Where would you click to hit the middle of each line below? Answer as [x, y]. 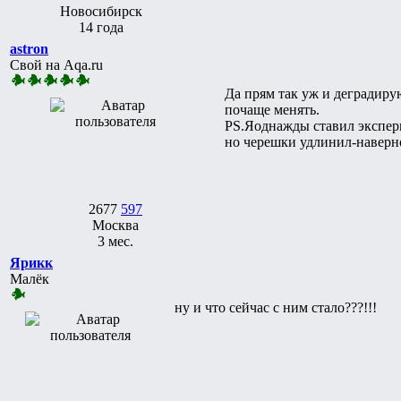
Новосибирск [101, 11]
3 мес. [115, 241]
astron [29, 48]
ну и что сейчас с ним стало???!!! [276, 307]
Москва [115, 225]
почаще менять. [272, 109]
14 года [101, 27]
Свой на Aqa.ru [56, 64]
